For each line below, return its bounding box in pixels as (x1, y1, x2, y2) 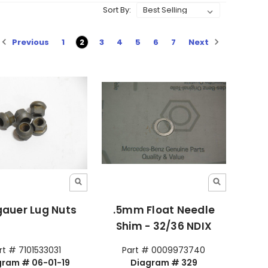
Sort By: (102, 4, 131, 16)
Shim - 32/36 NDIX (115, 219, 212, 234)
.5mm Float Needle (112, 203, 215, 218)
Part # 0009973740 (122, 244, 206, 257)
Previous (10, 36, 50, 48)
